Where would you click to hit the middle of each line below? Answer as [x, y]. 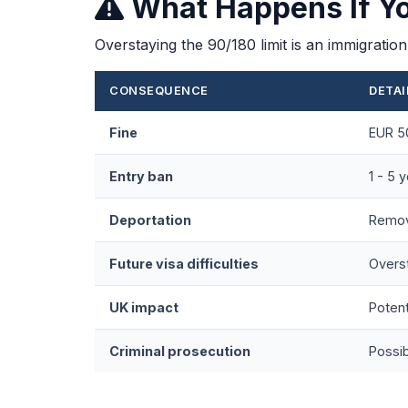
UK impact [144, 307]
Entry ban [141, 176]
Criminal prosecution [180, 351]
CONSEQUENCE [159, 90]
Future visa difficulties [184, 263]
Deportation [150, 219]
